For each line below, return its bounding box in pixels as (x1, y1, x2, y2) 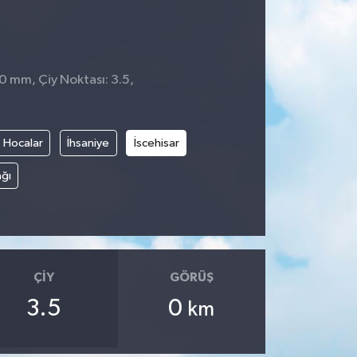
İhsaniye (67, 136, 109, 149)
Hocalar (2, 136, 43, 149)
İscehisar (133, 136, 179, 149)
